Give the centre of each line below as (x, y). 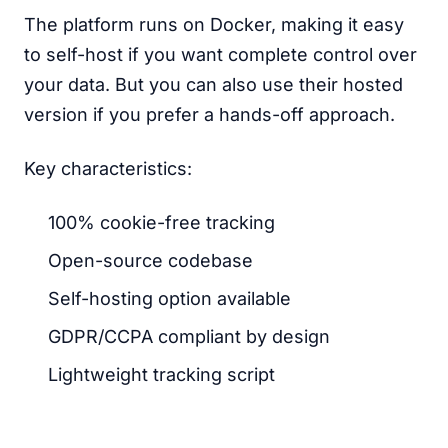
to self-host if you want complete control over (220, 54)
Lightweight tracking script (161, 374)
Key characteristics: (108, 168)
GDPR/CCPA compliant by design (189, 336)
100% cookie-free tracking (161, 222)
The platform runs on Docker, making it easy (214, 24)
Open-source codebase (150, 260)
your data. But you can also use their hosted (213, 84)
